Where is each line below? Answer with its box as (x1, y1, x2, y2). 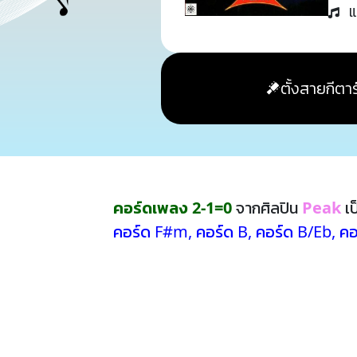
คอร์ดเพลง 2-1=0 (113, 197, 232, 218)
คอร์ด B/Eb (256, 221, 331, 242)
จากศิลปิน (232, 197, 302, 218)
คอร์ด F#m (113, 221, 188, 242)
